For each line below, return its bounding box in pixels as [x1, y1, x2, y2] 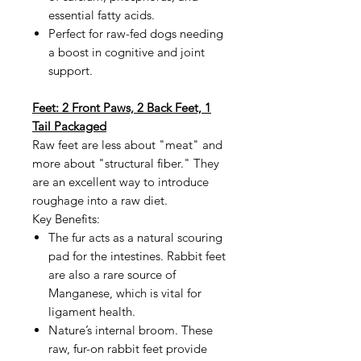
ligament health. [48, 303, 135, 319]
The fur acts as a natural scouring [48, 229, 222, 245]
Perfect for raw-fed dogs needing [48, 25, 223, 41]
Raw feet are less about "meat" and [32, 136, 222, 152]
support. [48, 62, 93, 78]
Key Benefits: [32, 210, 100, 226]
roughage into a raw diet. [32, 192, 168, 208]
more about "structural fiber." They [32, 155, 219, 171]
